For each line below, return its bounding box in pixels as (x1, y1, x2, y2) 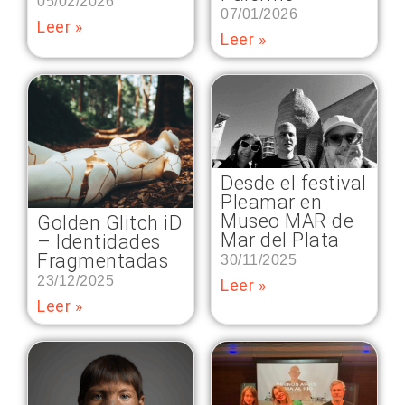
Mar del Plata (221, 229, 340, 252)
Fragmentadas (37, 249, 168, 272)
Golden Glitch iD (37, 211, 182, 234)
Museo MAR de (221, 210, 353, 233)
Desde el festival (221, 172, 367, 195)
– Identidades (37, 230, 161, 253)
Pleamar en (221, 191, 322, 214)
